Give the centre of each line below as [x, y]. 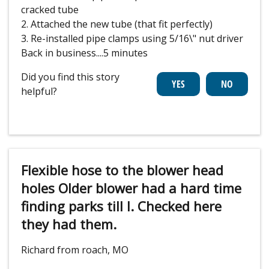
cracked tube [50, 10]
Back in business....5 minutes [84, 53]
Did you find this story [70, 77]
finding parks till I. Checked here [121, 206]
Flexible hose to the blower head [122, 170]
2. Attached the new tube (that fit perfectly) [117, 24]
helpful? [39, 92]
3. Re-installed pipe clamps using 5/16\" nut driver [132, 39]
